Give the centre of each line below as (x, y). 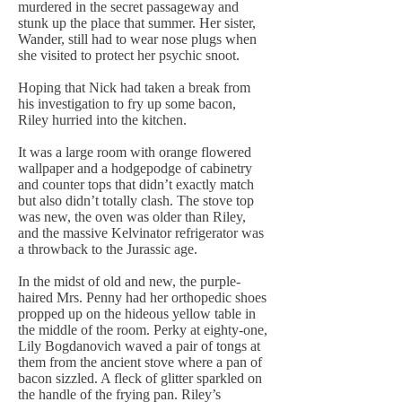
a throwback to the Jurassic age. (108, 249)
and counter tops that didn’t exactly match (136, 184)
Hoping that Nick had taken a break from (134, 87)
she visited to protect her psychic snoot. (129, 55)
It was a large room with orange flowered (135, 152)
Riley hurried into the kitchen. (102, 120)
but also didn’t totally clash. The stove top (136, 201)
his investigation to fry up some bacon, (127, 104)
